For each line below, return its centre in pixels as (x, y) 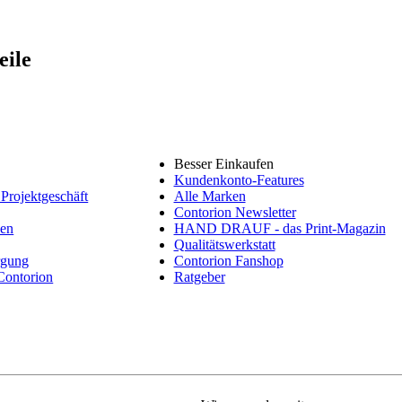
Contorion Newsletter (235, 212)
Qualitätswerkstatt (224, 244)
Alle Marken (210, 196)
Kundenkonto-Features (239, 179)
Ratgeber (199, 276)
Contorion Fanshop (228, 260)
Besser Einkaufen (223, 163)
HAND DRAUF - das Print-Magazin (280, 228)
